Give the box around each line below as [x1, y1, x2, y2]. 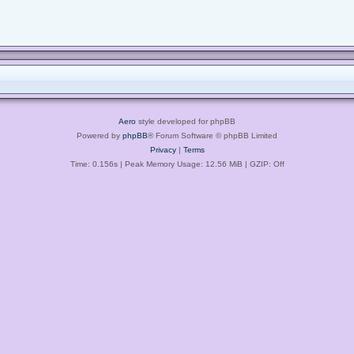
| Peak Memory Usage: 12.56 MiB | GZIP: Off [117, 159, 284, 168]
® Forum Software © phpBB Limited [148, 130, 277, 140]
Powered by [77, 130, 122, 140]
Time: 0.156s [70, 159, 118, 168]
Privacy [149, 145, 176, 154]
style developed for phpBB [136, 116, 235, 126]
